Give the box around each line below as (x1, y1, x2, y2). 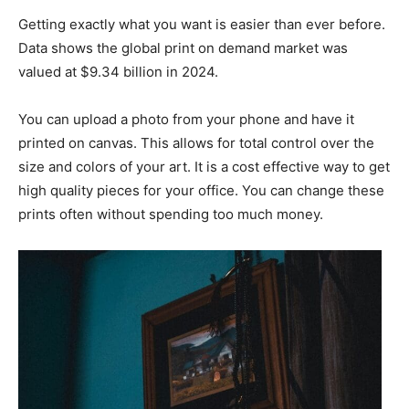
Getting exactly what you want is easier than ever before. (18, 15, 385, 33)
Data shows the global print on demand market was (18, 38, 348, 57)
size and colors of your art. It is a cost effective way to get (18, 157, 390, 175)
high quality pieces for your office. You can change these (18, 181, 384, 199)
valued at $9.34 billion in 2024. (18, 62, 222, 80)
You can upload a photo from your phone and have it (18, 110, 354, 128)
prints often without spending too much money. (18, 204, 323, 223)
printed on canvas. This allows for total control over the (18, 133, 374, 152)
